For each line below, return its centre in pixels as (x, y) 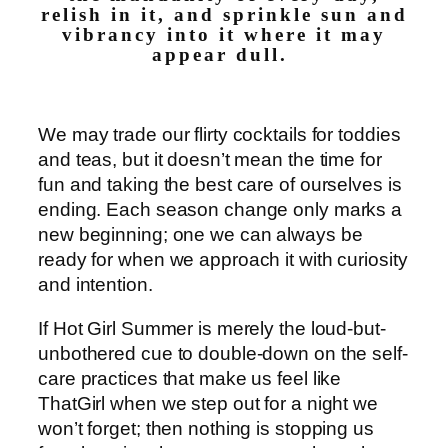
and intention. (98, 285)
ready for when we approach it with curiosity (223, 260)
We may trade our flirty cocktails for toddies (219, 135)
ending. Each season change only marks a (220, 210)
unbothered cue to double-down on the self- (223, 353)
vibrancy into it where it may (224, 35)
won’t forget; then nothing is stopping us (206, 428)
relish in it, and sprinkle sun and (224, 15)
